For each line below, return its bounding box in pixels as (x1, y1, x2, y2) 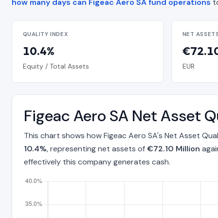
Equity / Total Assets (22, 61, 89, 71)
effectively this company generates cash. (24, 157, 170, 167)
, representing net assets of (47, 144, 147, 154)
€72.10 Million (147, 144, 200, 154)
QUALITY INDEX (22, 31, 69, 38)
